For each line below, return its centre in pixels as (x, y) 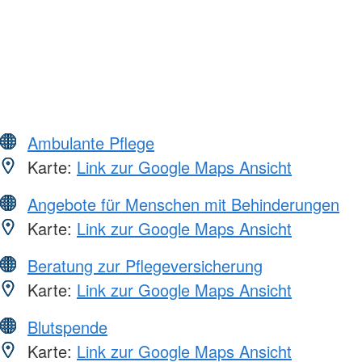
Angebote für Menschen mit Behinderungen (183, 204)
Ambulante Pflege (91, 142)
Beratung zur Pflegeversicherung (145, 265)
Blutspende (67, 326)
